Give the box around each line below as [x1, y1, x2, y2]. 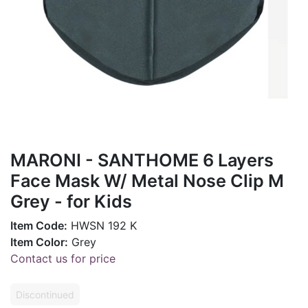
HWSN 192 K [67, 218, 137, 232]
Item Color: [10, 234, 68, 249]
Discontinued [16, 288, 74, 300]
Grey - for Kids [10, 190, 132, 212]
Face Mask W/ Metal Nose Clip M [10, 170, 284, 191]
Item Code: [10, 218, 67, 232]
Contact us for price [10, 251, 115, 265]
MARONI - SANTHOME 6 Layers [10, 149, 274, 170]
